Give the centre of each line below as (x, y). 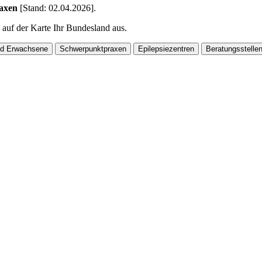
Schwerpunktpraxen (93, 49)
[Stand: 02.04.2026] (57, 8)
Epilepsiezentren (166, 49)
